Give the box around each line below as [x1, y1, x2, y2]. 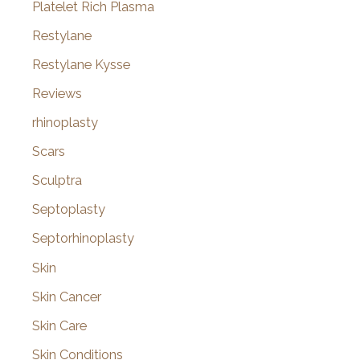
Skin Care [32, 317, 87, 333]
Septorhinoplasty [32, 231, 134, 247]
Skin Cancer [32, 288, 101, 305]
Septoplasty [32, 202, 105, 218]
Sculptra [32, 173, 82, 189]
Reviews [32, 85, 82, 101]
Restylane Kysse [32, 56, 130, 72]
